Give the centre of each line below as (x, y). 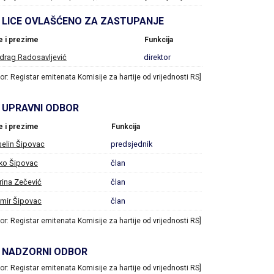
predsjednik (131, 144)
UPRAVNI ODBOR (40, 108)
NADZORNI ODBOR (45, 252)
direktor (157, 57)
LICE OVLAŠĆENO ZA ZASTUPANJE (83, 21)
